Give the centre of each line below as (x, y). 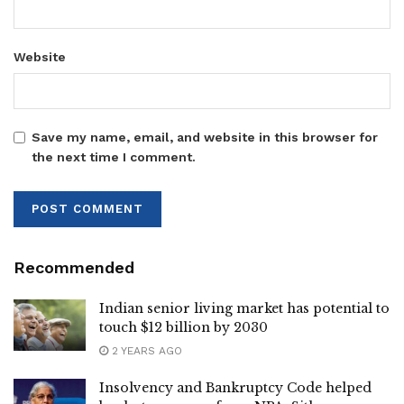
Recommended (74, 267)
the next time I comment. (114, 156)
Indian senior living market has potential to (244, 308)
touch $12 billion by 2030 (184, 327)
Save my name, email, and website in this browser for (205, 137)
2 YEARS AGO (145, 350)
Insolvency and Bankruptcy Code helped (235, 387)
